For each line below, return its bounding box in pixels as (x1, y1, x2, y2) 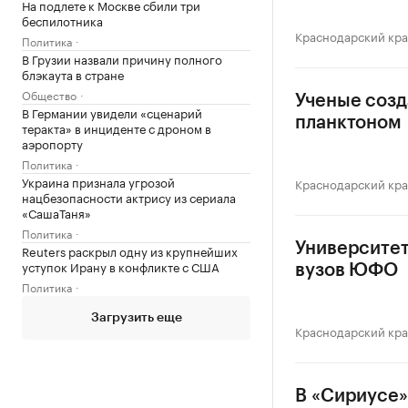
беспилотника (22, 11, 103, 29)
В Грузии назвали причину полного (22, 49, 222, 67)
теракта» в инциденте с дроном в (22, 118, 211, 137)
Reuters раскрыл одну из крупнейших (22, 241, 238, 260)
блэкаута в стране (22, 65, 124, 83)
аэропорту (22, 134, 83, 152)
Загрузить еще (90, 311, 182, 324)
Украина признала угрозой (22, 172, 175, 190)
